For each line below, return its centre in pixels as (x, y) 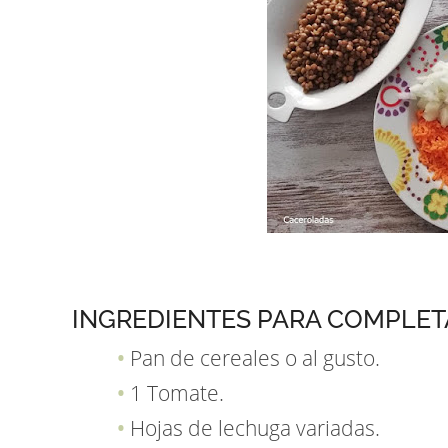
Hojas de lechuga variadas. (255, 427)
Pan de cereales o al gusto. (255, 357)
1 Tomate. (177, 392)
